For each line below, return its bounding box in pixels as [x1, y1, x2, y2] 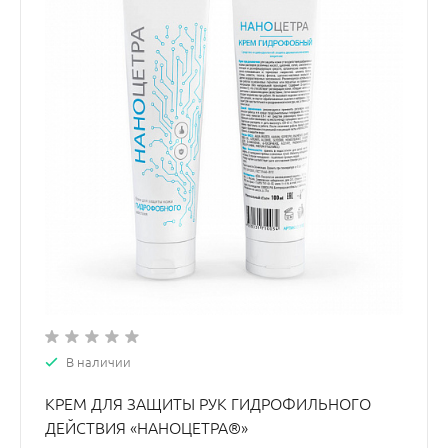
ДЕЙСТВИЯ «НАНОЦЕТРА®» [45, 418, 248, 437]
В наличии [66, 354, 131, 369]
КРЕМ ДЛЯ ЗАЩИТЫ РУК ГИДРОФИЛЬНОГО [45, 394, 371, 413]
